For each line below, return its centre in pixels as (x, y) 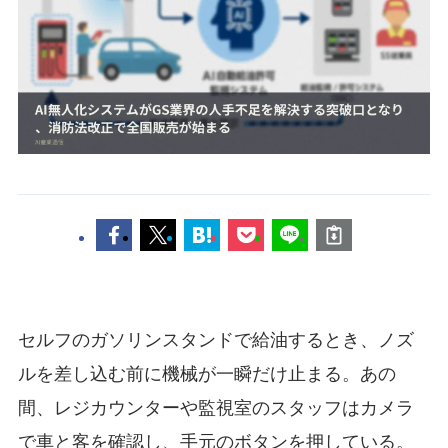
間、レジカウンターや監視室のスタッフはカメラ (215, 408)
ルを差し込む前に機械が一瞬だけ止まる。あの (206, 374)
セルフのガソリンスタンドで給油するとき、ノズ (215, 340)
